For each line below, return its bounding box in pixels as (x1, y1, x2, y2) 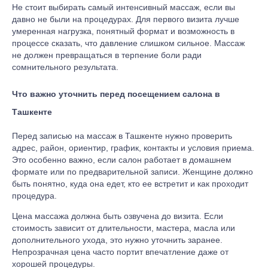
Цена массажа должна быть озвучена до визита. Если (12, 211, 223, 221)
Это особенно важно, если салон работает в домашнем (12, 155, 232, 165)
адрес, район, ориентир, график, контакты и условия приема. (12, 143, 254, 153)
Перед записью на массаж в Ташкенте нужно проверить (12, 131, 232, 141)
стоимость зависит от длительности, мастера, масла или (12, 223, 235, 233)
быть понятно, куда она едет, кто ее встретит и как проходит (12, 179, 248, 189)
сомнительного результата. (12, 62, 118, 72)
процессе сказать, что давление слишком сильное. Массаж (12, 38, 245, 48)
